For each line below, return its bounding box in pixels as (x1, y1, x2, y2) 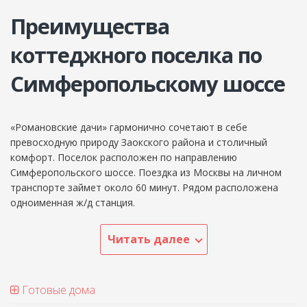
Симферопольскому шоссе (10, 69, 285, 98)
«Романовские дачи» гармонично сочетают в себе (10, 120, 247, 134)
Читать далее (107, 231, 190, 247)
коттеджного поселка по (10, 40, 262, 69)
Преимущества (10, 11, 169, 40)
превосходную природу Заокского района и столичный (10, 135, 267, 149)
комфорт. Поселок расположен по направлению (10, 150, 237, 164)
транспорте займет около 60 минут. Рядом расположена (10, 180, 278, 194)
